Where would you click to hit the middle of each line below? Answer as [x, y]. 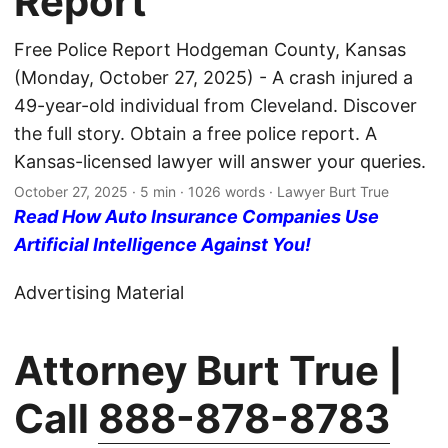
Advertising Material [99, 293]
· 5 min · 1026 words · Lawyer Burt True [258, 192]
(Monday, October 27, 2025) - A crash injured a [213, 78]
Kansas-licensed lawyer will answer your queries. [220, 162]
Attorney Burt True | [208, 371]
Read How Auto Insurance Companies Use [196, 217]
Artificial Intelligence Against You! [162, 245]
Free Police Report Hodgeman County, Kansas [210, 50]
